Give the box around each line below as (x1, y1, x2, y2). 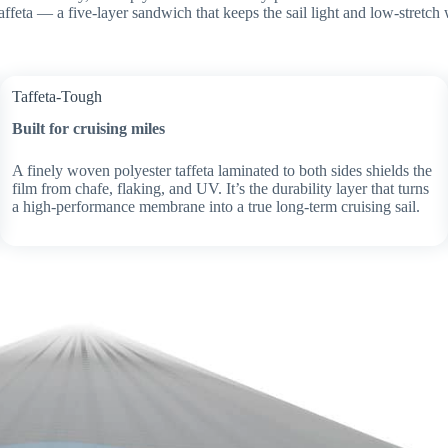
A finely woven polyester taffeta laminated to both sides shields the (12, 162, 432, 180)
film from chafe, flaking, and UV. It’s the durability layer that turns (12, 180, 429, 198)
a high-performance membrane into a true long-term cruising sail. (12, 198, 420, 216)
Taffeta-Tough (12, 87, 102, 105)
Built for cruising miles (12, 120, 165, 138)
